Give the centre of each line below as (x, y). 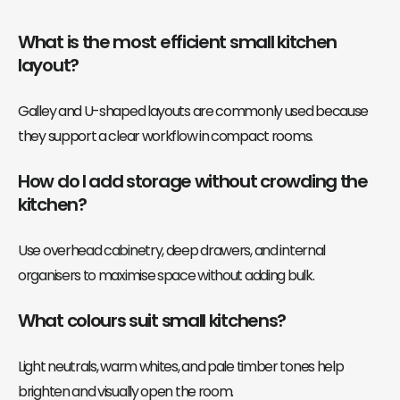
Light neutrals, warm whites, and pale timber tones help (181, 366)
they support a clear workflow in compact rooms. (165, 136)
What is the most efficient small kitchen (178, 42)
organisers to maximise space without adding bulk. (166, 275)
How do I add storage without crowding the (193, 181)
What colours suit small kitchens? (152, 320)
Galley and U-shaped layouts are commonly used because (193, 111)
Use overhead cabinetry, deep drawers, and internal (172, 250)
